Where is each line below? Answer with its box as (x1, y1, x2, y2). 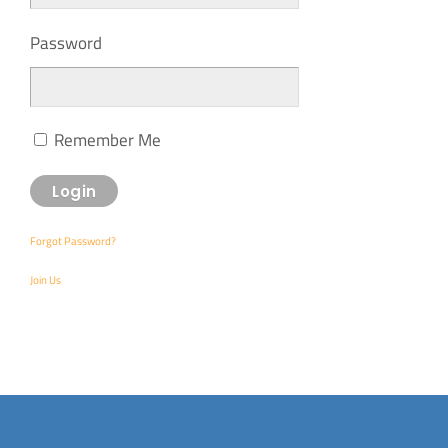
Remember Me (50, 127, 162, 153)
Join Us (30, 272, 62, 289)
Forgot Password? (30, 233, 117, 250)
